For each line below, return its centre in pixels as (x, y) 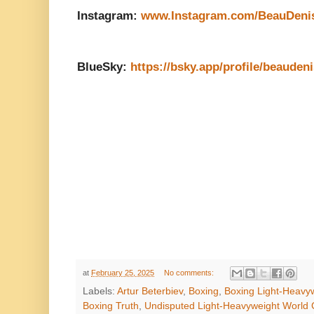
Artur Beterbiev (150, 292)
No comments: (190, 272)
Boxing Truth (111, 306)
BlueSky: (104, 67)
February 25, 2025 (123, 272)
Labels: (100, 292)
